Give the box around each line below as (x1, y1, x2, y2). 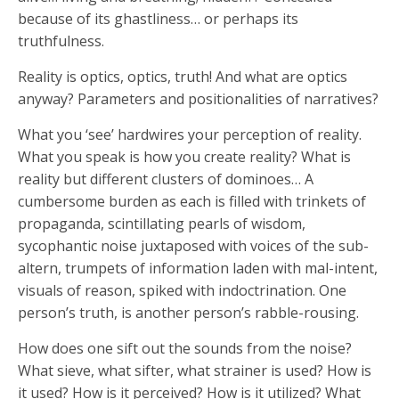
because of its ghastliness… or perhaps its (18, 8, 298, 28)
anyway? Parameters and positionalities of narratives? (18, 88, 379, 109)
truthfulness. (18, 30, 104, 51)
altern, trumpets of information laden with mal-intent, (18, 257, 378, 278)
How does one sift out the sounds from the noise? (18, 338, 352, 358)
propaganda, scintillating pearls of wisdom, (18, 213, 305, 233)
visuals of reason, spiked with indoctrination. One (18, 280, 346, 300)
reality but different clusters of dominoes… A (18, 168, 313, 189)
